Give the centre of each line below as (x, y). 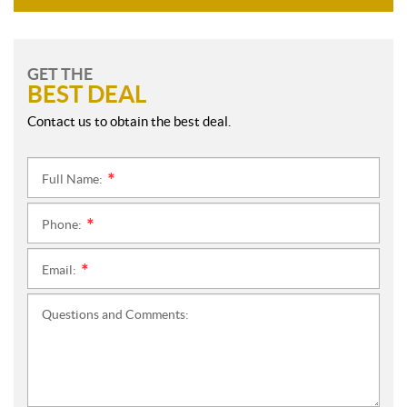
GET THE (60, 74)
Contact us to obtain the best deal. (129, 121)
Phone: (63, 224)
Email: (60, 270)
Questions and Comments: (115, 314)
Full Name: (74, 179)
